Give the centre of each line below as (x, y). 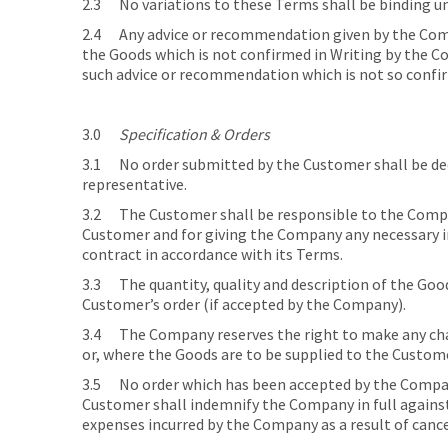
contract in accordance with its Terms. (212, 253)
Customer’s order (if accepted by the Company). (244, 303)
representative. (134, 183)
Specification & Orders (194, 133)
